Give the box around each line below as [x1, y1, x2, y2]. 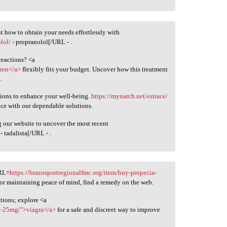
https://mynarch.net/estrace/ [91, 92, 168, 100]
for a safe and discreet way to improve [56, 205, 161, 213]
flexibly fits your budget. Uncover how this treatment [21, 65, 168, 73]
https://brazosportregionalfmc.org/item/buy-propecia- [10, 169, 157, 177]
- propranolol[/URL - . [11, 37, 72, 46]
